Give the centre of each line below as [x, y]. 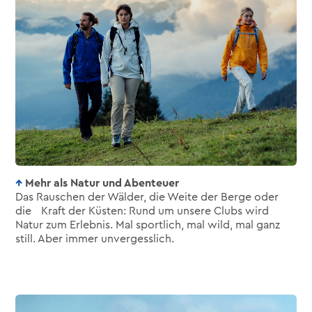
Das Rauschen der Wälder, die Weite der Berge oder [147, 197]
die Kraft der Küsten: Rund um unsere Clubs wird [142, 211]
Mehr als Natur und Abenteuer [102, 183]
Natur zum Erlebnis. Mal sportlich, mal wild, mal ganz [148, 225]
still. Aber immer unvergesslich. [95, 239]
